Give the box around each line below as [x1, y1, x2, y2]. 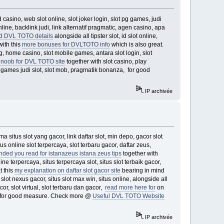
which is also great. [109, 41, 163, 48]
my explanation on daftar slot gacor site [14, 167, 120, 174]
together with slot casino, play [64, 58, 146, 65]
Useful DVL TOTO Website [92, 192, 164, 200]
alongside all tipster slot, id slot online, [52, 32, 157, 40]
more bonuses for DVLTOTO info [21, 41, 110, 48]
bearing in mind [120, 167, 164, 174]
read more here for [104, 184, 155, 191]
